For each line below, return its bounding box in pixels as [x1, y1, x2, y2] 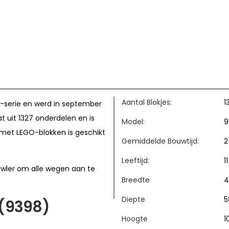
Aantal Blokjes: [122, 97, 172, 107]
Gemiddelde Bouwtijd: [122, 135, 199, 146]
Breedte [122, 174, 150, 185]
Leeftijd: [122, 155, 149, 166]
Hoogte [122, 213, 148, 224]
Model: [122, 116, 145, 127]
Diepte [122, 194, 145, 204]
